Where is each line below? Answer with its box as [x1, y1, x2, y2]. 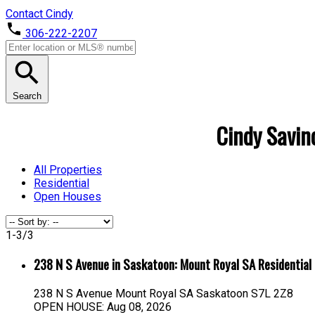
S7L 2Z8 [251, 286, 293, 300]
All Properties [34, 162, 102, 176]
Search [13, 91, 41, 102]
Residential [34, 176, 89, 190]
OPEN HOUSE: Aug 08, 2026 [34, 300, 172, 314]
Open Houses [34, 189, 101, 203]
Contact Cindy [6, 7, 73, 21]
